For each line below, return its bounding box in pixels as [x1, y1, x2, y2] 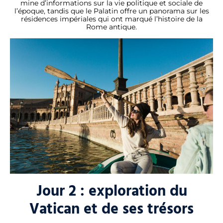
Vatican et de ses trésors [29, 197, 194, 222]
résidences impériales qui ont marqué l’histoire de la [20, 14, 203, 24]
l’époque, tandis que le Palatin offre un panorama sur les [14, 6, 209, 16]
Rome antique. [86, 22, 137, 32]
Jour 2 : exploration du [36, 179, 187, 204]
